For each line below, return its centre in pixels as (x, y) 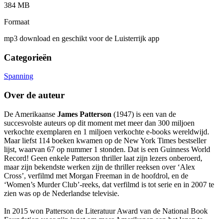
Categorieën (28, 57)
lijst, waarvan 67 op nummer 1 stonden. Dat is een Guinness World (107, 149)
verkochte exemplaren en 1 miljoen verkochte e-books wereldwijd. (107, 131)
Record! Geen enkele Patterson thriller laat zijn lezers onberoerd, (103, 158)
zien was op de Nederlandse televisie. (62, 193)
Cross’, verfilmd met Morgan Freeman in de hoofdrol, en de (96, 175)
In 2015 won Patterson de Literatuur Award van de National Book (106, 211)
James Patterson (84, 114)
